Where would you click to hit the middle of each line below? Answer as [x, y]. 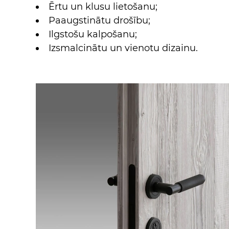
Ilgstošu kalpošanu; [93, 34]
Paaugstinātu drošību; [99, 20]
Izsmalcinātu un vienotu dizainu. [123, 48]
